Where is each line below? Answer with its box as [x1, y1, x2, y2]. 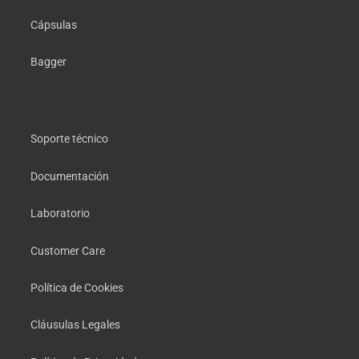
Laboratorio [30, 207, 90, 220]
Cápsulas [30, 18, 77, 31]
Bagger [30, 55, 67, 69]
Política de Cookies [30, 281, 123, 294]
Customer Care [30, 244, 105, 257]
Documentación [30, 169, 109, 183]
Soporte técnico [30, 132, 108, 146]
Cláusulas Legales [30, 318, 120, 332]
